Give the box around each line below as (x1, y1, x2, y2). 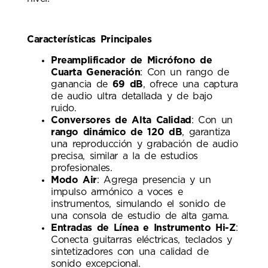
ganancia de (51, 79, 112, 89)
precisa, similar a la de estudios (51, 151, 198, 161)
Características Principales (27, 35, 152, 45)
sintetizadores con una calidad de (51, 246, 209, 257)
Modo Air (51, 175, 97, 185)
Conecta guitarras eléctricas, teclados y (51, 234, 232, 245)
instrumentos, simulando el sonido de (51, 199, 226, 209)
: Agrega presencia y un (97, 175, 211, 185)
